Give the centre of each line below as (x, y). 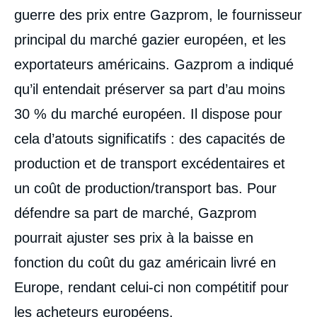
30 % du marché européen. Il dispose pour (148, 114)
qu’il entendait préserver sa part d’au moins (150, 89)
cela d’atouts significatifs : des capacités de (150, 138)
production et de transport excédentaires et (150, 163)
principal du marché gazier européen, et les (150, 39)
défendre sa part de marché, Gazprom (136, 213)
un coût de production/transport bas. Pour (145, 188)
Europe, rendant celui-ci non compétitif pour (151, 287)
